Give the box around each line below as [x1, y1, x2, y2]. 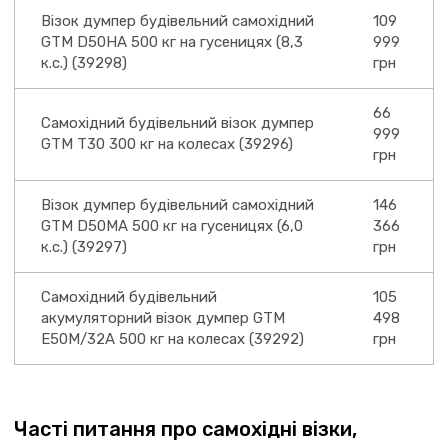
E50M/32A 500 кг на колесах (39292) [41, 330, 304, 348]
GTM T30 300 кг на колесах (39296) [41, 135, 293, 153]
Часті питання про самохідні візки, [14, 417, 357, 441]
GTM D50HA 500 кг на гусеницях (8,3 [41, 33, 303, 51]
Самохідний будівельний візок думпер [41, 114, 314, 132]
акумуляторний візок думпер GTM [41, 309, 285, 327]
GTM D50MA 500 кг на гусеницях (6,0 [41, 217, 303, 235]
